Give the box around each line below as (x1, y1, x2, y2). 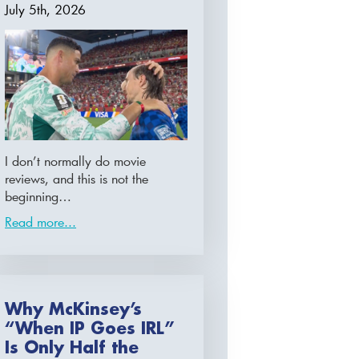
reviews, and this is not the (5, 170, 149, 188)
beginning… (5, 188, 72, 205)
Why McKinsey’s (5, 298, 143, 320)
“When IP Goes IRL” (5, 317, 175, 339)
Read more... (5, 213, 77, 231)
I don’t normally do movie (5, 152, 147, 170)
